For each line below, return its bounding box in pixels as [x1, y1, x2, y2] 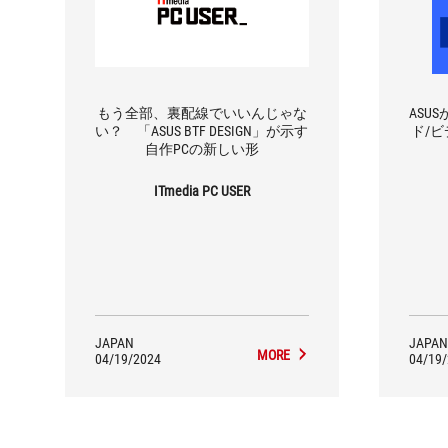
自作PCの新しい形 [144, 140, 259, 157]
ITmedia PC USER [153, 182, 250, 199]
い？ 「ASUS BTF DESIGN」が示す [95, 122, 309, 139]
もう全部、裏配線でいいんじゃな [96, 104, 307, 121]
